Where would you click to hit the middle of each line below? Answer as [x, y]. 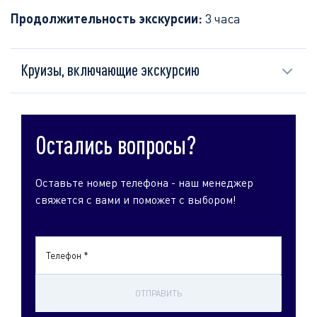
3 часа [223, 18]
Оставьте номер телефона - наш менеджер [144, 183]
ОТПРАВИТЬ [158, 293]
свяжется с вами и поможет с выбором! [136, 200]
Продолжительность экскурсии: [108, 18]
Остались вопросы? [116, 145]
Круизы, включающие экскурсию [110, 70]
